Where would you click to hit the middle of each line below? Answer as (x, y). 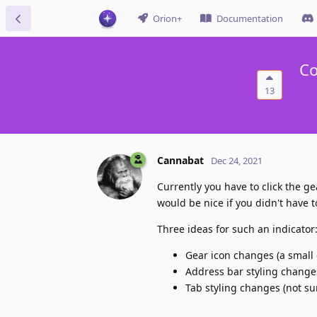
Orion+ (167, 18)
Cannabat (180, 160)
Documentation (250, 18)
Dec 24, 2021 (237, 160)
